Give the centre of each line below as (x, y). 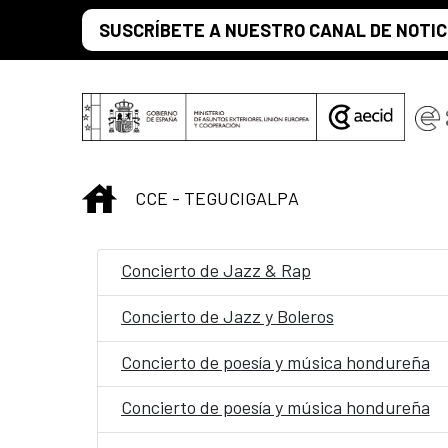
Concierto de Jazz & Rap (215, 270)
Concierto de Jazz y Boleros (227, 316)
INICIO (140, 195)
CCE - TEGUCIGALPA (217, 197)
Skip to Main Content (88, 21)
